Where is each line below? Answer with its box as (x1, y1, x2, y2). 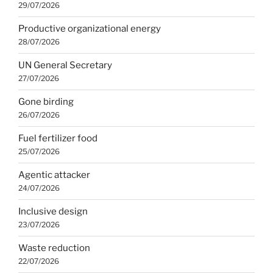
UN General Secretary (18, 60, 112, 71)
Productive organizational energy (18, 23, 161, 35)
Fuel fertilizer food (18, 133, 97, 144)
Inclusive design (18, 206, 88, 218)
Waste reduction (18, 243, 90, 254)
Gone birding (18, 96, 74, 108)
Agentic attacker (18, 169, 90, 181)
